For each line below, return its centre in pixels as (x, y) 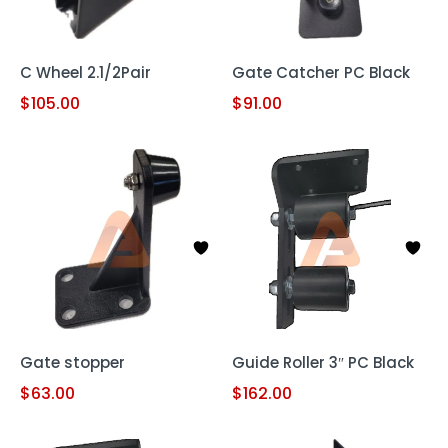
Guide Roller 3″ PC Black (323, 362)
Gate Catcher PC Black (321, 72)
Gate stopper (72, 362)
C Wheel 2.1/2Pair (85, 72)
